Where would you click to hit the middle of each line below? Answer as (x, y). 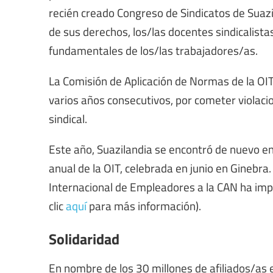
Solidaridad (84, 239)
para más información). (144, 206)
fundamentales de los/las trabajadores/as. (153, 50)
